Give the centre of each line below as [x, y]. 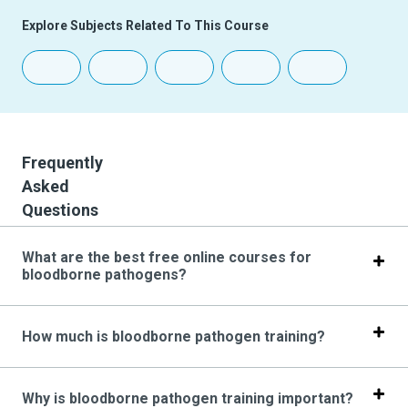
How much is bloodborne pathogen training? [173, 337]
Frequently [62, 163]
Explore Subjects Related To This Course [145, 26]
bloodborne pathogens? [104, 275]
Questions [60, 210]
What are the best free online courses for [167, 258]
